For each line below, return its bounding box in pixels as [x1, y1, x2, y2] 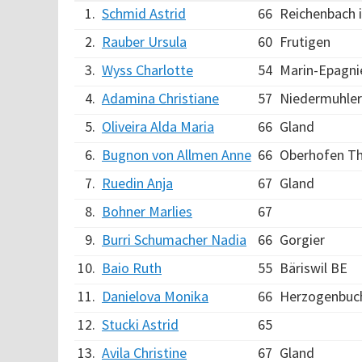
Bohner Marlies [102, 202, 192, 221]
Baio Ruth [102, 259, 162, 277]
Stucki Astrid [102, 315, 179, 334]
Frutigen [280, 32, 330, 51]
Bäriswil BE [280, 259, 347, 277]
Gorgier [280, 230, 325, 249]
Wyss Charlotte [102, 61, 193, 79]
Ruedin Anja [102, 174, 173, 192]
